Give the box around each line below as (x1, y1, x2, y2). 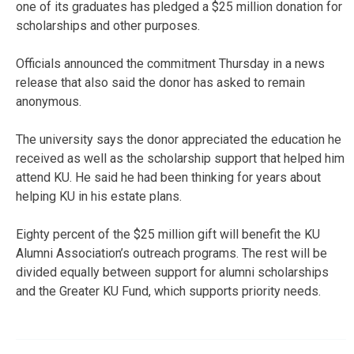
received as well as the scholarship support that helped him (16, 150, 345, 166)
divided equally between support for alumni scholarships (16, 264, 329, 280)
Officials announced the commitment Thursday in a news (16, 55, 325, 71)
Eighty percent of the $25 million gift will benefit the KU (16, 226, 320, 242)
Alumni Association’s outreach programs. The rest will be (16, 245, 327, 261)
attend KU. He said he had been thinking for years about (16, 169, 321, 185)
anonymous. (16, 93, 81, 109)
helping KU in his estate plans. (16, 188, 182, 204)
